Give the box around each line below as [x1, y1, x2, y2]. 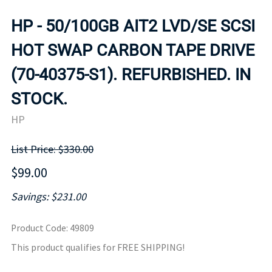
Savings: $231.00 [11, 189, 86, 204]
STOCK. [11, 89, 67, 109]
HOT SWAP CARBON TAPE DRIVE [11, 40, 254, 60]
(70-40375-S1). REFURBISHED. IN [11, 64, 251, 84]
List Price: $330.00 [11, 142, 93, 157]
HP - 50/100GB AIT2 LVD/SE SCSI [11, 16, 255, 36]
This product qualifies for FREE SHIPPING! [11, 242, 185, 254]
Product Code [11, 222, 66, 234]
